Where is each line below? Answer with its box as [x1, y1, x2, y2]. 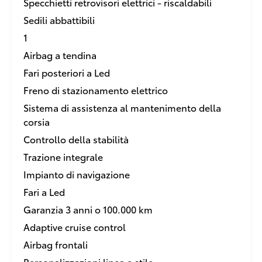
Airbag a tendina [23, 48, 96, 61]
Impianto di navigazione [23, 167, 130, 181]
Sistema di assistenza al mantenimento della [23, 101, 221, 114]
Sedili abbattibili [23, 13, 95, 26]
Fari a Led [23, 185, 65, 198]
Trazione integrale [23, 150, 103, 163]
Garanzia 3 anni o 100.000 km [23, 202, 153, 216]
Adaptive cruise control [23, 220, 126, 233]
